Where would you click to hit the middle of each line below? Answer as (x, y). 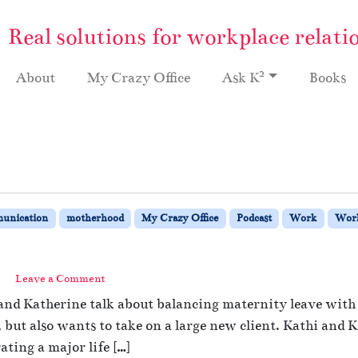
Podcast (254, 218)
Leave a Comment (60, 278)
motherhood (95, 218)
